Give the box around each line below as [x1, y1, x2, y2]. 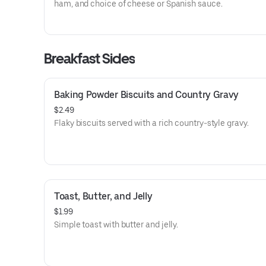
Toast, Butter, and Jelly [54, 191, 153, 202]
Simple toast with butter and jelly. [54, 220, 179, 229]
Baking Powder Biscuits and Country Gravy [54, 89, 239, 100]
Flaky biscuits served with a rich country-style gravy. [54, 118, 249, 128]
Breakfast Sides [44, 50, 135, 67]
